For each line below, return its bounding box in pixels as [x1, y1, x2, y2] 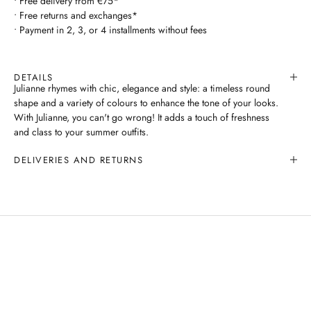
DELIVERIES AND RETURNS [14, 153, 143, 167]
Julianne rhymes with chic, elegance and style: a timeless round [14, 81, 270, 95]
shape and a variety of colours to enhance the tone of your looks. [14, 95, 278, 110]
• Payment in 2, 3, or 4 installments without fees [14, 22, 207, 37]
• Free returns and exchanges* [14, 8, 137, 22]
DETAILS [14, 70, 53, 84]
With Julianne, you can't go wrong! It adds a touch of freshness [14, 110, 269, 124]
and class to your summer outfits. [14, 124, 149, 139]
